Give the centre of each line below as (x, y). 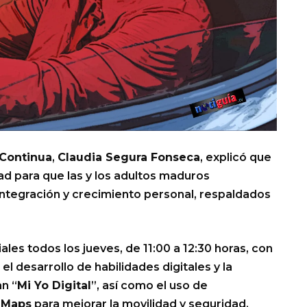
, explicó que (236, 158)
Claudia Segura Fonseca (129, 158)
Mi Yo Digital (54, 286)
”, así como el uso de (149, 286)
